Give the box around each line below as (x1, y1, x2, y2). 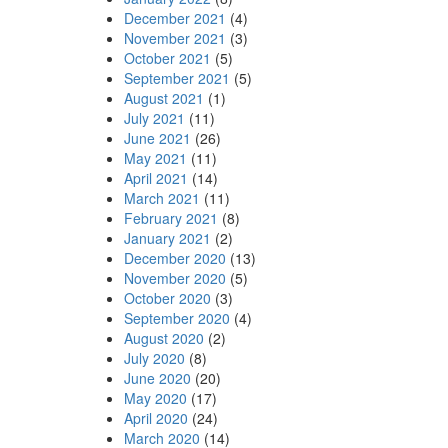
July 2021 (123, 107, 185, 128)
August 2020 (123, 327, 204, 348)
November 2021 (123, 27, 226, 48)
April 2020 (123, 407, 188, 428)
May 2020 (123, 387, 187, 408)
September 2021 (123, 67, 230, 88)
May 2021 (123, 147, 187, 168)
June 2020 (123, 367, 191, 388)
